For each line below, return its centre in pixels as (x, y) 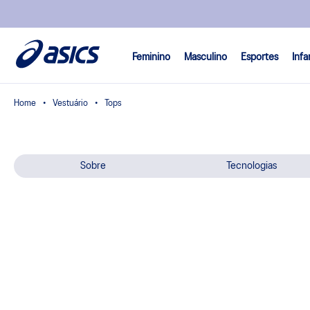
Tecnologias (252, 166)
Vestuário (70, 103)
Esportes (259, 57)
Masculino (206, 57)
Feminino (151, 57)
